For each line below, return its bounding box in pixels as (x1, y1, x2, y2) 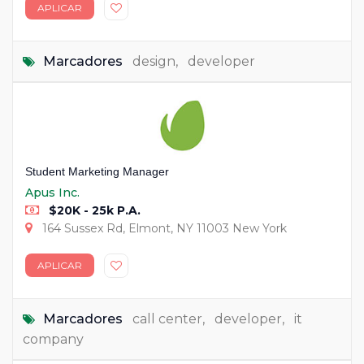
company (23, 331, 84, 347)
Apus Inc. (25, 184, 80, 200)
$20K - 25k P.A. (45, 202, 141, 218)
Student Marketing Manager (25, 164, 169, 178)
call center (132, 310, 202, 327)
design (132, 53, 175, 69)
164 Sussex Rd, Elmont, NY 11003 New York (39, 220, 287, 236)
